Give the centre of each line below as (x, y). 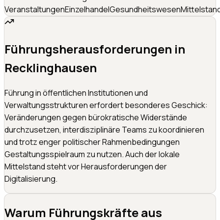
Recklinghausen (51, 67)
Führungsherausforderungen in (95, 49)
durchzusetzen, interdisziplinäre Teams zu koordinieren (104, 129)
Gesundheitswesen (145, 9)
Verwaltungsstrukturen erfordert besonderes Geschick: (106, 105)
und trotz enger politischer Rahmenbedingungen (92, 142)
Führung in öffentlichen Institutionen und (76, 93)
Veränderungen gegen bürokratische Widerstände (96, 117)
